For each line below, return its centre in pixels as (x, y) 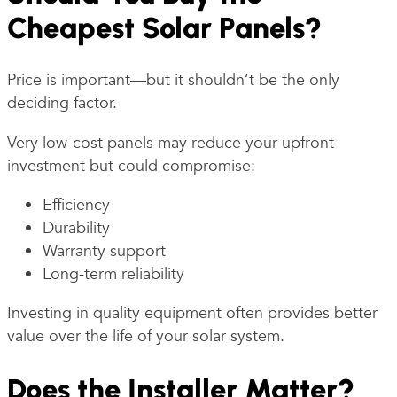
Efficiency (76, 205)
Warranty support (104, 251)
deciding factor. (62, 104)
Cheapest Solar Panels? (164, 28)
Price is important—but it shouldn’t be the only (173, 81)
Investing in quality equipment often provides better (192, 314)
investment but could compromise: (131, 166)
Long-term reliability (113, 274)
